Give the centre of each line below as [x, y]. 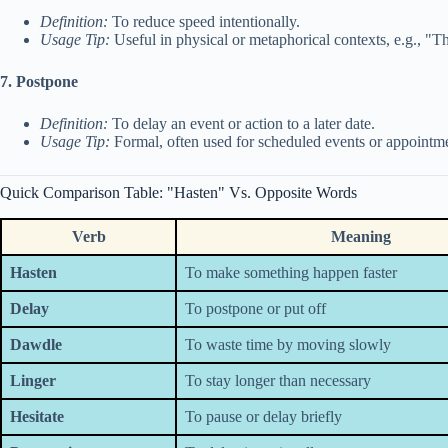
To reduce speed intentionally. [204, 22]
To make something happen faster [291, 273]
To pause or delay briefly [263, 417]
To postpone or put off [255, 309]
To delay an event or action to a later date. [241, 124]
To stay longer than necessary [278, 381]
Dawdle [36, 345]
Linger [33, 381]
